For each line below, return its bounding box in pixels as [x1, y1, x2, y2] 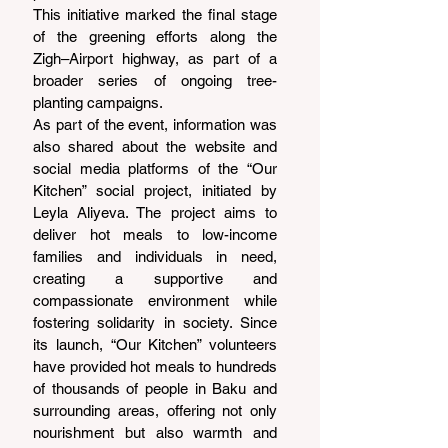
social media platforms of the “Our [33, 159, 277, 177]
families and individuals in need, [33, 247, 277, 265]
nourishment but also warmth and [33, 423, 277, 441]
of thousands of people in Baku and [33, 379, 277, 397]
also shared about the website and [33, 137, 277, 155]
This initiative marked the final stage [33, 5, 277, 23]
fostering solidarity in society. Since [33, 313, 277, 331]
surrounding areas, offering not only [33, 401, 277, 419]
